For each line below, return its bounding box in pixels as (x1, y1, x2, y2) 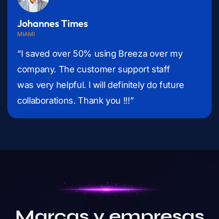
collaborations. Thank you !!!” (17, 95, 134, 106)
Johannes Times (17, 17, 88, 30)
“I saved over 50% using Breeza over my (17, 48, 183, 59)
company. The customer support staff (17, 64, 170, 75)
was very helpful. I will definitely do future (17, 80, 184, 90)
